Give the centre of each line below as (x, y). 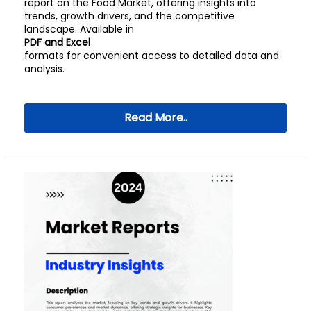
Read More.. (155, 118)
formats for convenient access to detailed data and (152, 56)
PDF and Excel (57, 42)
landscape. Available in (79, 29)
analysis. (44, 69)
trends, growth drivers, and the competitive (129, 16)
